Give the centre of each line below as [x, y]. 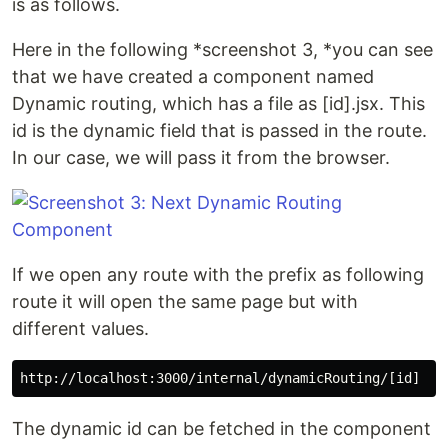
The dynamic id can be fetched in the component [221, 428]
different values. [80, 328]
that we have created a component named [193, 76]
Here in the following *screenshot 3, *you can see [222, 49]
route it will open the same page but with [185, 301]
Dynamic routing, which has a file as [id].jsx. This [218, 103]
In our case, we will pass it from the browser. [201, 157]
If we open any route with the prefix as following [218, 274]
